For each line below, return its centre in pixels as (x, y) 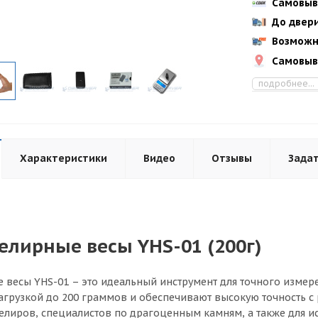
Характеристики (64, 158)
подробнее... (286, 83)
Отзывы (232, 158)
